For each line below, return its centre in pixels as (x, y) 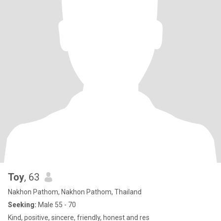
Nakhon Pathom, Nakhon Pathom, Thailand (75, 192)
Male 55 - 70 (56, 205)
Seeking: (22, 205)
